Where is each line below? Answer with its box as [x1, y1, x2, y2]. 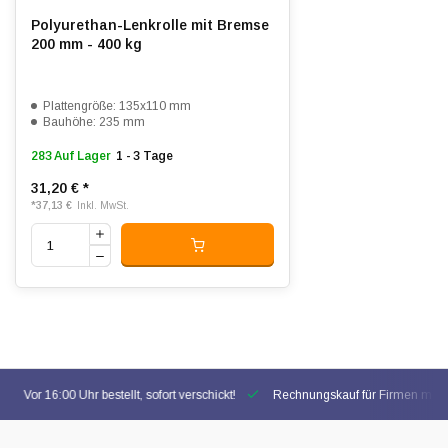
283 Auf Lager [31, 149, 111, 163]
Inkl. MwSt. [77, 200, 129, 211]
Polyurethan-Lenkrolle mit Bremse [31, 17, 269, 33]
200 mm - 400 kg [31, 36, 142, 52]
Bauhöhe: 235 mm [43, 115, 145, 129]
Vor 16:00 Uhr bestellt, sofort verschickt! [20, 388, 236, 402]
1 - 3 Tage [116, 149, 173, 163]
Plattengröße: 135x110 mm [43, 99, 191, 113]
